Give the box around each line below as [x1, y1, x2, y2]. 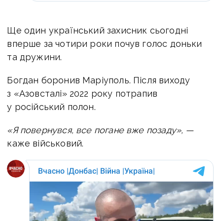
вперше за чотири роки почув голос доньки [7, 38, 202, 49]
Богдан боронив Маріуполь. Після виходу [7, 74, 190, 85]
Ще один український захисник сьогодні [7, 25, 188, 36]
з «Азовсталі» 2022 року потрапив [7, 88, 158, 99]
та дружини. [7, 51, 62, 62]
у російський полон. [7, 101, 96, 112]
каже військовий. [7, 138, 84, 148]
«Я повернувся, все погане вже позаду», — [7, 124, 194, 135]
